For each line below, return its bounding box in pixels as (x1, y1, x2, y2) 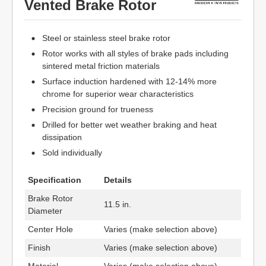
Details (104, 175, 132, 185)
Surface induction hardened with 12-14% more (42, 77, 217, 86)
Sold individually (42, 148, 102, 157)
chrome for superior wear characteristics (42, 89, 194, 99)
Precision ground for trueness (42, 104, 153, 114)
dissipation (42, 132, 82, 142)
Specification (28, 175, 81, 185)
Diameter (28, 206, 62, 216)
